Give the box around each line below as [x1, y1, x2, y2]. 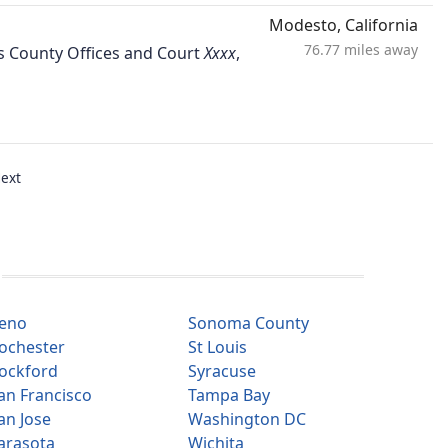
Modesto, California [269, 14, 418, 37]
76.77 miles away [304, 40, 418, 60]
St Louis [188, 336, 247, 359]
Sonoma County [188, 312, 309, 335]
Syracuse [188, 360, 256, 383]
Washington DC [188, 408, 306, 431]
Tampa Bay [188, 384, 270, 407]
